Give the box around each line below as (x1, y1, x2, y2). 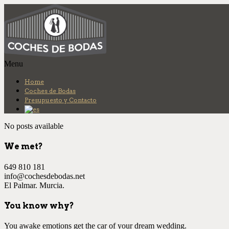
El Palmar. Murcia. (4, 180, 64, 190)
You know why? (4, 200, 74, 211)
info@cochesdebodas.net (4, 171, 85, 180)
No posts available (4, 122, 63, 130)
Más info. (172, 2, 203, 11)
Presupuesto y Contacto (25, 96, 97, 104)
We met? (4, 142, 43, 152)
